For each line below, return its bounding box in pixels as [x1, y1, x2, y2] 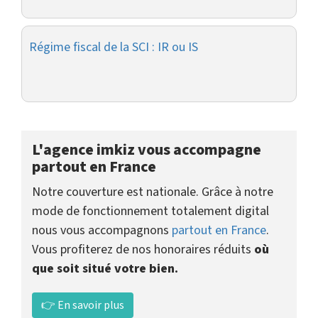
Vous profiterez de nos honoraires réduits [32, 241, 254, 258]
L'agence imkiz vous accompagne [32, 138, 261, 161]
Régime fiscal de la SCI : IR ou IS [29, 38, 198, 56]
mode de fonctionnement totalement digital [32, 202, 269, 220]
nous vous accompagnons [32, 221, 172, 239]
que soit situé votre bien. [32, 260, 178, 278]
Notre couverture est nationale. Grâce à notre [32, 183, 273, 201]
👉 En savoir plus [41, 297, 124, 313]
